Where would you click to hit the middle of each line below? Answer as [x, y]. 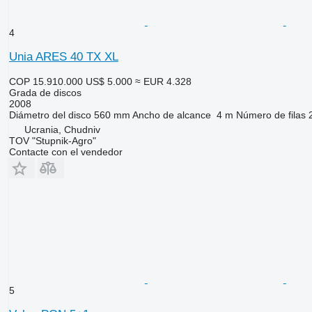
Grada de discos [45, 92]
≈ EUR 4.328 [163, 81]
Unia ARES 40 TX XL [63, 56]
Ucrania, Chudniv [62, 129]
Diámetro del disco [50, 115]
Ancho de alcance [171, 115]
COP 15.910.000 [46, 81]
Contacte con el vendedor [65, 151]
